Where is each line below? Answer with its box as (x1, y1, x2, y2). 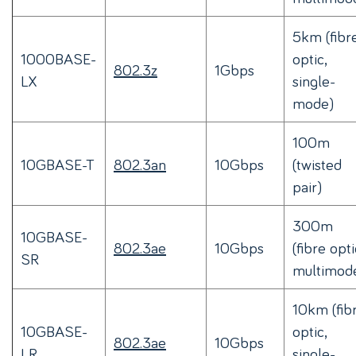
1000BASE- (21, 48, 96, 69)
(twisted (292, 153, 342, 175)
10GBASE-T (21, 153, 95, 175)
